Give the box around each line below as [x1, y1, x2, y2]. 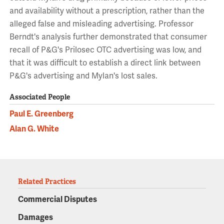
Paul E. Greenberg [9, 108, 73, 119]
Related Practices [17, 176, 76, 186]
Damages [17, 212, 53, 222]
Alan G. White [9, 123, 59, 134]
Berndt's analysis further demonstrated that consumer [9, 32, 207, 42]
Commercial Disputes [17, 194, 97, 204]
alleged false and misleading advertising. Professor [9, 19, 193, 29]
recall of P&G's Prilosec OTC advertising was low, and [9, 45, 201, 55]
